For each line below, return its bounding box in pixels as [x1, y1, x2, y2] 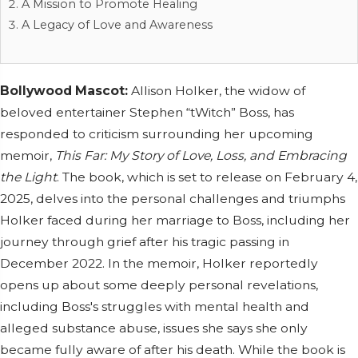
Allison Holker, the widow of [131, 82, 305, 98]
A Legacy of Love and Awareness [22, 17, 213, 32]
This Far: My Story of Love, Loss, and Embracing [55, 147, 347, 163]
